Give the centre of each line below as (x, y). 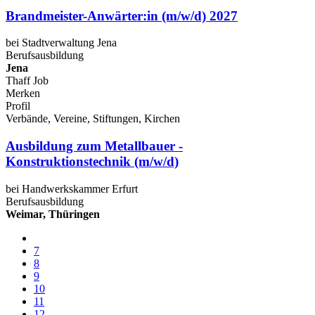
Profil (18, 106)
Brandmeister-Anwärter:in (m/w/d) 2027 (122, 15)
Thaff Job (27, 81)
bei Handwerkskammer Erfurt (72, 188)
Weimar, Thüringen (53, 214)
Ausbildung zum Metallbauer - (94, 146)
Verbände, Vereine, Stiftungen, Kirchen (93, 119)
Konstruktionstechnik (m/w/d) (92, 162)
